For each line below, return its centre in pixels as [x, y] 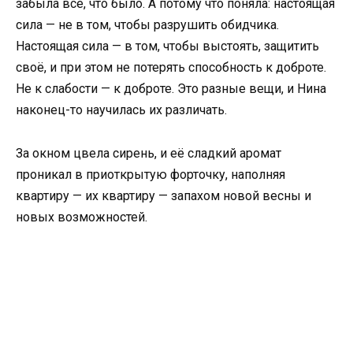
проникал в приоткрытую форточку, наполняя [150, 174]
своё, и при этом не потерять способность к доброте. [171, 68]
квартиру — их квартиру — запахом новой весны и [163, 195]
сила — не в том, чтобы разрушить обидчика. [147, 25]
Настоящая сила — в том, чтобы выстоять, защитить [167, 46]
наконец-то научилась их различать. [121, 110]
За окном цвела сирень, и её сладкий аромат [149, 153]
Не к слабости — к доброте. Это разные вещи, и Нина [171, 89]
